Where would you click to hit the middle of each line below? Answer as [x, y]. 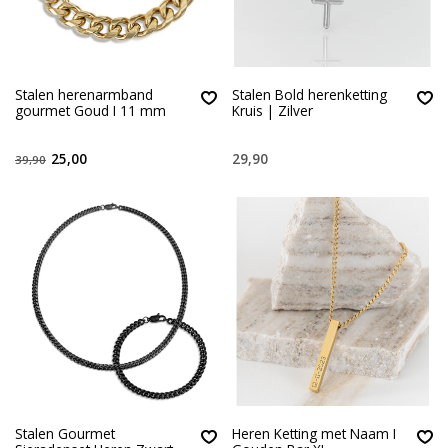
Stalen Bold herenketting [309, 94]
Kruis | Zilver [272, 110]
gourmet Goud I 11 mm [90, 110]
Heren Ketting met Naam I [313, 434]
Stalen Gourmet [65, 434]
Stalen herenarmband [84, 94]
